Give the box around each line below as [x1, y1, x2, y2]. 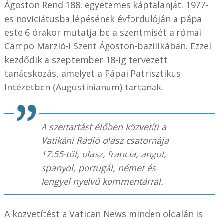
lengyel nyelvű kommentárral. [41, 175, 163, 187]
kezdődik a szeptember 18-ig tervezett [4, 53, 168, 66]
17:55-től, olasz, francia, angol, [41, 148, 166, 160]
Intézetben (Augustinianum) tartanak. [4, 81, 163, 93]
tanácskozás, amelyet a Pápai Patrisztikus [4, 67, 181, 79]
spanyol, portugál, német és [41, 161, 156, 174]
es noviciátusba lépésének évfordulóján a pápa [4, 12, 202, 24]
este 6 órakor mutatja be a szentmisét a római [4, 26, 201, 38]
